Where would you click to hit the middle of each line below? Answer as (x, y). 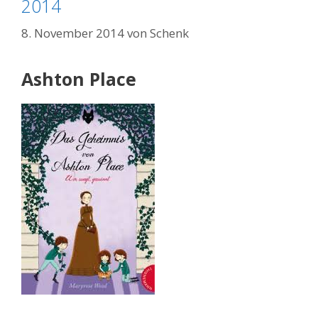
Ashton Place (79, 78)
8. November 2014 (73, 33)
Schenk (169, 33)
